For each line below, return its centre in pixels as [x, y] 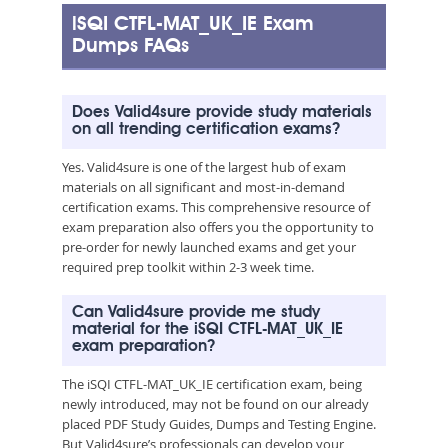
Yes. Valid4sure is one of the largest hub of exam [204, 166]
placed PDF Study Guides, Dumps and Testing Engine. [219, 423]
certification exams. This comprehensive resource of [216, 206]
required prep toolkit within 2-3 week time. [188, 266]
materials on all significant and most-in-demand [203, 186]
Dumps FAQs [130, 46]
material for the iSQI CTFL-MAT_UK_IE [207, 329]
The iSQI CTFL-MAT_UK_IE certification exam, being [212, 383]
